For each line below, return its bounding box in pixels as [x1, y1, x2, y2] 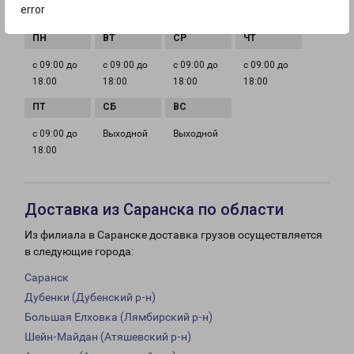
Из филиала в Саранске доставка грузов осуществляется [24, 228, 322, 242]
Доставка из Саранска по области [24, 200, 284, 220]
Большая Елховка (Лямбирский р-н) [24, 311, 213, 324]
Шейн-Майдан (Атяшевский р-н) [24, 330, 191, 344]
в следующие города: [24, 245, 134, 258]
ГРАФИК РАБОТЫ [24, 7, 107, 19]
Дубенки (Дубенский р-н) [24, 291, 156, 304]
